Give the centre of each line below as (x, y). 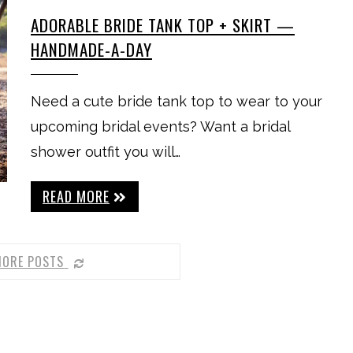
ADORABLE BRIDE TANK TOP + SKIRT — (163, 25)
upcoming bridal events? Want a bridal (160, 126)
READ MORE (76, 196)
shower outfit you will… (106, 152)
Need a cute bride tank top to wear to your (176, 101)
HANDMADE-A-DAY (91, 49)
